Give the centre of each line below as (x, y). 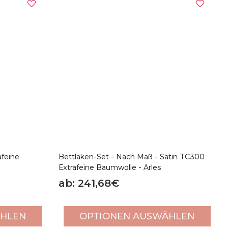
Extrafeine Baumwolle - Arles (109, 167)
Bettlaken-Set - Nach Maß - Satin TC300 (131, 157)
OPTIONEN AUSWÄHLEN (137, 216)
